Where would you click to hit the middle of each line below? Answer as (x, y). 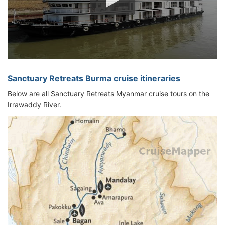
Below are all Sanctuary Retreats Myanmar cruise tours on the (108, 94)
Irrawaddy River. (34, 105)
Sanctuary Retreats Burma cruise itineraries (94, 79)
